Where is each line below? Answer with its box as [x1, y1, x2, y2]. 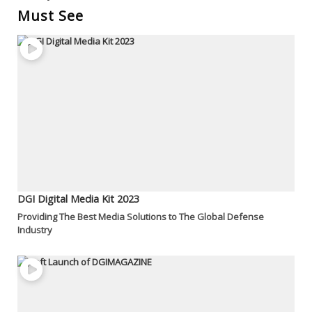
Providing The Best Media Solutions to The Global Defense [17, 210, 264, 223]
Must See [17, 6, 84, 25]
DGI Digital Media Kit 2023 [17, 191, 139, 205]
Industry [17, 224, 56, 236]
